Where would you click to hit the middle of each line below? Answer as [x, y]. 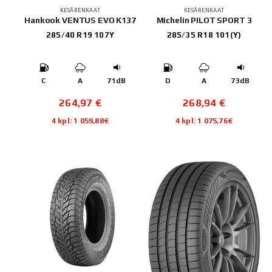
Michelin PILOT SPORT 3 [204, 20]
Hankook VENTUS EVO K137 [80, 20]
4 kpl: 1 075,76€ [204, 120]
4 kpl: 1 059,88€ [80, 120]
